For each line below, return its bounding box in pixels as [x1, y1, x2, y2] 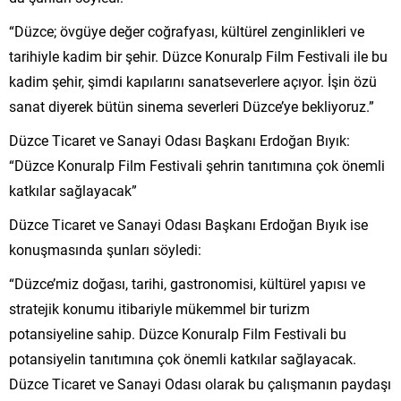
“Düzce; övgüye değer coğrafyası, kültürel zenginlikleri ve [9, 21, 364, 40]
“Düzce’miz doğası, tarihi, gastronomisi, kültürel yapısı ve [9, 273, 365, 293]
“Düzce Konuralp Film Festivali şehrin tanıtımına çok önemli [9, 155, 385, 175]
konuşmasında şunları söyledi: [9, 239, 201, 259]
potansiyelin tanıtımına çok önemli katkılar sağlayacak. [9, 348, 356, 368]
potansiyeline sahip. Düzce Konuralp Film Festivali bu [9, 323, 346, 343]
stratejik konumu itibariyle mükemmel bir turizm [9, 298, 310, 318]
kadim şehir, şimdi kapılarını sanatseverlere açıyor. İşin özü [9, 71, 377, 90]
